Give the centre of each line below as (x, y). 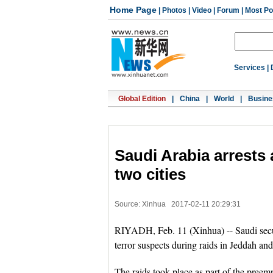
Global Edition (142, 99)
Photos (174, 10)
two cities (150, 175)
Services (250, 68)
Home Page (133, 10)
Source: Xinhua (140, 204)
